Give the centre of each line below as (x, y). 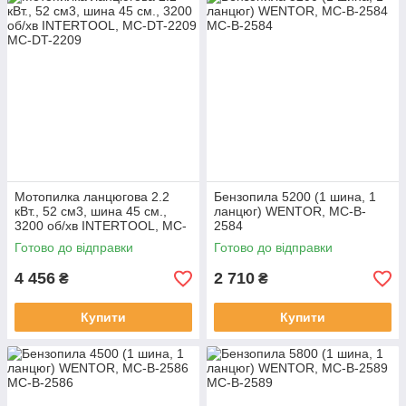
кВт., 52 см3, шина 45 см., (91, 212)
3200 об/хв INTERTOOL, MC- (101, 226)
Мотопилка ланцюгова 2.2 (92, 197)
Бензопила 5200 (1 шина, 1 (295, 197)
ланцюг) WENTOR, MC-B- (290, 212)
